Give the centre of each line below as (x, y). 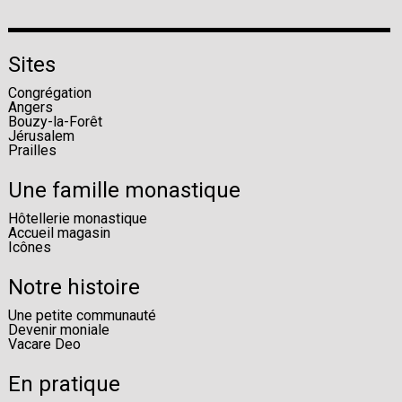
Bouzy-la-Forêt (55, 122)
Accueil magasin (59, 233)
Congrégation (49, 93)
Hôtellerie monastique (77, 219)
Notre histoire (74, 288)
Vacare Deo (44, 345)
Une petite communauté (82, 316)
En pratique (64, 385)
